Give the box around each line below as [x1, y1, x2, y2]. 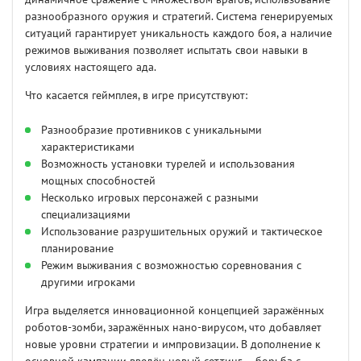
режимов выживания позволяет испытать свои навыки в [25, 44, 308, 58]
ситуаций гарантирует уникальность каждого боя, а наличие [25, 27, 332, 41]
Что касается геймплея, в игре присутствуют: [25, 89, 247, 103]
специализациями [41, 208, 131, 222]
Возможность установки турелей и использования [41, 157, 295, 172]
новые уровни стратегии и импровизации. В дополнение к [25, 338, 321, 352]
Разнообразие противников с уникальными [41, 123, 262, 138]
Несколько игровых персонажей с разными [41, 191, 259, 205]
